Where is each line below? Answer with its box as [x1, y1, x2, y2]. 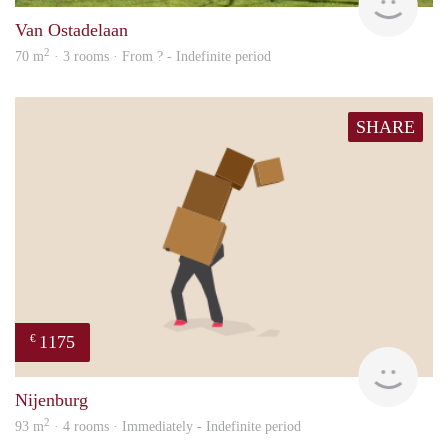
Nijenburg [15, 389, 88, 410]
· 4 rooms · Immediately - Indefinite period [50, 418, 301, 434]
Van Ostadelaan [15, 19, 128, 40]
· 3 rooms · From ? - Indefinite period [50, 48, 271, 64]
